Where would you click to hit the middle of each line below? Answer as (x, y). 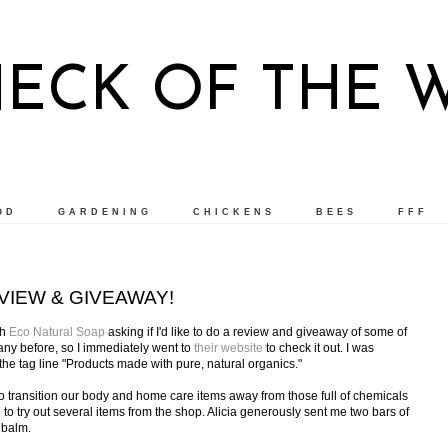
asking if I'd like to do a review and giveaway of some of (256, 331)
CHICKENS (234, 212)
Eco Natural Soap (57, 331)
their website (228, 347)
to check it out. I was (318, 347)
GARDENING (105, 212)
